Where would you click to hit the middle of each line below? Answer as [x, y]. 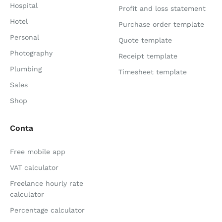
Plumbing [26, 69]
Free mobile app [38, 152]
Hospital [24, 5]
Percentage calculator [47, 210]
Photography [31, 53]
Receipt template [148, 56]
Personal [25, 37]
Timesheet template [153, 72]
